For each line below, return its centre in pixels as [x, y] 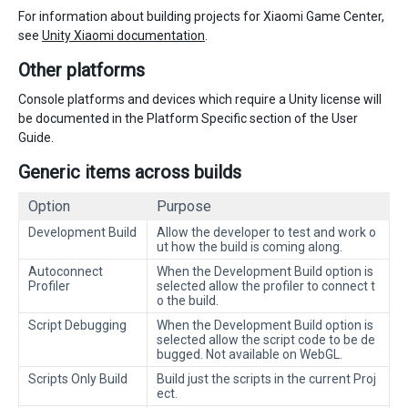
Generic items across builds [130, 173]
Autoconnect [66, 272]
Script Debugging [77, 326]
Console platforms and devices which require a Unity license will [200, 100]
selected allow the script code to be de [266, 340]
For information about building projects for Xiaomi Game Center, [201, 17]
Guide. [36, 138]
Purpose [184, 207]
